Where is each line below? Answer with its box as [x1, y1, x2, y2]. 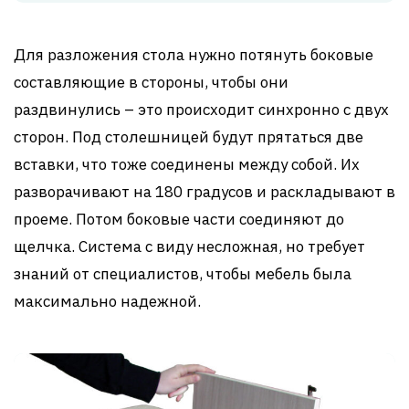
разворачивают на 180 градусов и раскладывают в [14, 182, 395, 203]
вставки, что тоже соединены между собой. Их [14, 154, 360, 175]
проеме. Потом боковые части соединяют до [14, 209, 344, 230]
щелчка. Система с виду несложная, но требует [14, 236, 365, 257]
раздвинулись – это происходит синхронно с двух [14, 100, 389, 121]
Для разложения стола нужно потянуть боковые [14, 45, 373, 66]
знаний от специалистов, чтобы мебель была [14, 264, 351, 285]
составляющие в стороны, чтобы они [14, 72, 288, 93]
